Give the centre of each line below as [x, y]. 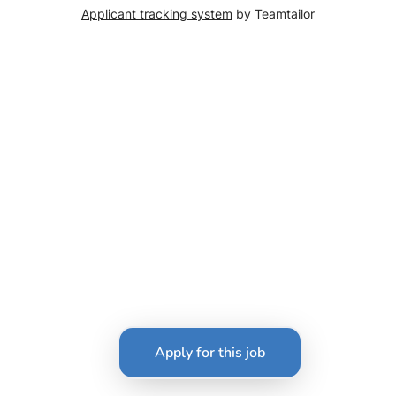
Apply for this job [209, 353]
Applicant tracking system [157, 13]
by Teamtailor [274, 13]
